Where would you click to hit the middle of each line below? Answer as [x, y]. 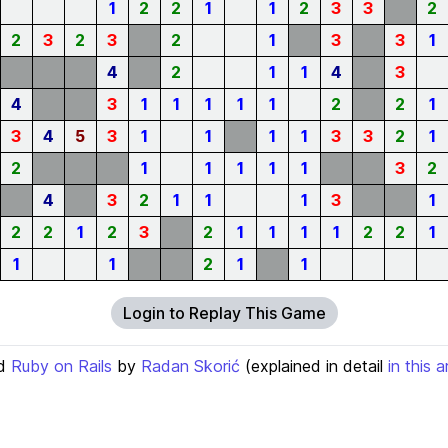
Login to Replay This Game [224, 313]
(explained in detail [314, 366]
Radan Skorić [190, 366]
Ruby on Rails [61, 366]
